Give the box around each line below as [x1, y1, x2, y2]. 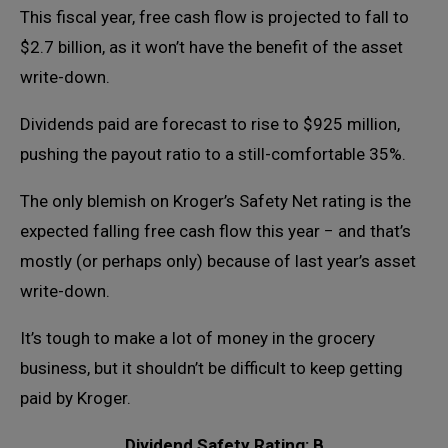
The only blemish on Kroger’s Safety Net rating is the [20, 191, 411, 212]
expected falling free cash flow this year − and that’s [20, 221, 411, 242]
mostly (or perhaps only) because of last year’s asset [20, 251, 416, 272]
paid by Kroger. [20, 388, 131, 409]
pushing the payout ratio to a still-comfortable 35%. [20, 144, 406, 165]
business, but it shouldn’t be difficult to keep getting [20, 358, 403, 379]
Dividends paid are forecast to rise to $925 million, [20, 114, 400, 135]
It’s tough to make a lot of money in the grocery [20, 328, 375, 349]
